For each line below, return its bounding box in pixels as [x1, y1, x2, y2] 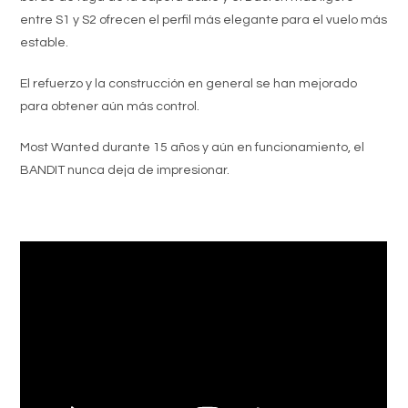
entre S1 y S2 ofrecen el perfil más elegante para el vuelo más [20, 13, 388, 26]
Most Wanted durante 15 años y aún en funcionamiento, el [20, 140, 365, 154]
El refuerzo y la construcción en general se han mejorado [20, 76, 358, 90]
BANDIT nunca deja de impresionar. [20, 163, 230, 177]
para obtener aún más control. [20, 99, 200, 113]
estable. [20, 36, 69, 49]
